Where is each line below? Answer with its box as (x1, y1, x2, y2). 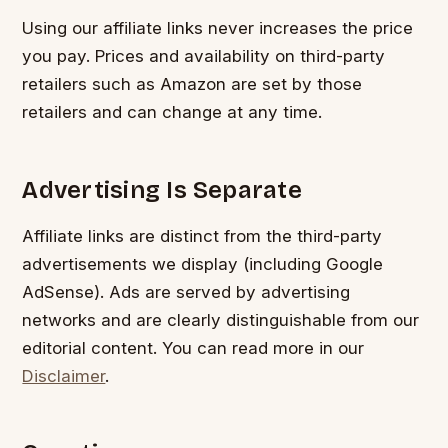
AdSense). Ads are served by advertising (22, 281, 351, 302)
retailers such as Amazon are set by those (22, 74, 363, 95)
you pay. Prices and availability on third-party (22, 46, 386, 67)
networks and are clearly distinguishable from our (22, 309, 420, 330)
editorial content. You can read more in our (22, 337, 365, 358)
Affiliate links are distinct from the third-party (22, 225, 383, 246)
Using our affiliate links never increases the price (22, 18, 414, 39)
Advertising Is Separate (22, 175, 302, 204)
